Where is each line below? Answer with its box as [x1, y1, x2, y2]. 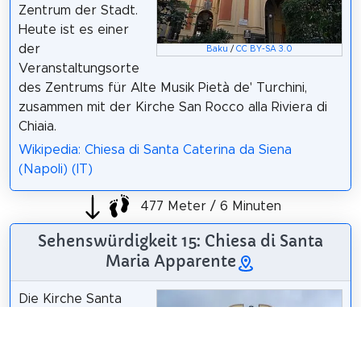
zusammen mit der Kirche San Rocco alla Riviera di [18, 100, 327, 114]
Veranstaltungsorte [18, 61, 139, 75]
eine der [18, 330, 70, 344]
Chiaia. [18, 119, 56, 133]
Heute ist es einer [18, 23, 129, 36]
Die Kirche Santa [18, 292, 122, 305]
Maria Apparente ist [18, 311, 144, 325]
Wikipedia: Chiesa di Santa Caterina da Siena [18, 143, 292, 156]
